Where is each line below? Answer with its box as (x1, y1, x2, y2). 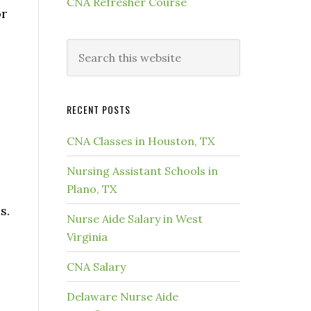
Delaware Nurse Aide (67, 289, 178, 303)
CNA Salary (67, 260, 126, 274)
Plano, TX (67, 182, 117, 196)
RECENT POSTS (67, 102, 131, 117)
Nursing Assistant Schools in (67, 164, 218, 178)
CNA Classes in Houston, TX (67, 134, 215, 148)
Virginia (67, 230, 108, 244)
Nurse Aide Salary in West (67, 212, 203, 226)
